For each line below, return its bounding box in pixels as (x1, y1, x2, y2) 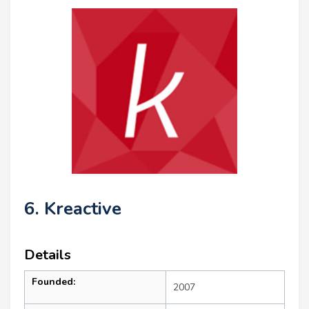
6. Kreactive (24, 196, 121, 221)
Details (24, 245, 71, 264)
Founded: (32, 275, 75, 288)
